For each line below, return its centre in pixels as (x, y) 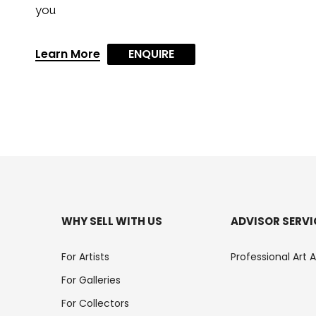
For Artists (85, 256)
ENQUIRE (151, 54)
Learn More (68, 54)
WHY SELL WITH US (112, 221)
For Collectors (95, 303)
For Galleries (91, 280)
